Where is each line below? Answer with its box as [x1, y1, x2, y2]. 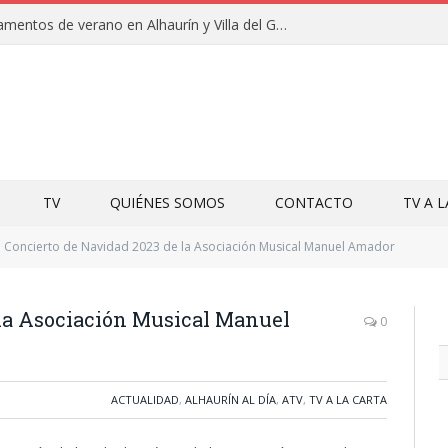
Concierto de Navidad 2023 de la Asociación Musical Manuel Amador [4, 238, 395, 255]
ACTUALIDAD [111, 392, 179, 407]
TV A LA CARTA [309, 392, 387, 407]
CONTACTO [275, 193, 353, 212]
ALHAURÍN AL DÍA [185, 392, 276, 407]
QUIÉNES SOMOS [110, 193, 225, 212]
